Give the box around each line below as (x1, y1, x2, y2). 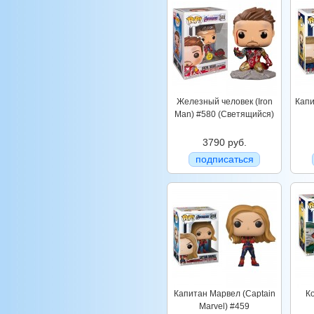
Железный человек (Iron (176, 97, 273, 107)
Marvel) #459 (199, 301, 250, 311)
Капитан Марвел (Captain (173, 289, 275, 299)
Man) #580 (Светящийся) (175, 109, 274, 119)
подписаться (195, 153, 254, 165)
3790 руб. (202, 137, 247, 148)
